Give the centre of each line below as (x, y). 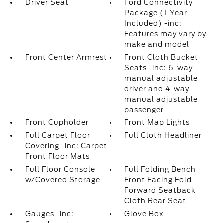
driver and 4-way (157, 89)
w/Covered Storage (62, 180)
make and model (157, 44)
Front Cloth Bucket (162, 57)
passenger (144, 110)
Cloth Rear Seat (156, 201)
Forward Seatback (160, 190)
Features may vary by (166, 34)
